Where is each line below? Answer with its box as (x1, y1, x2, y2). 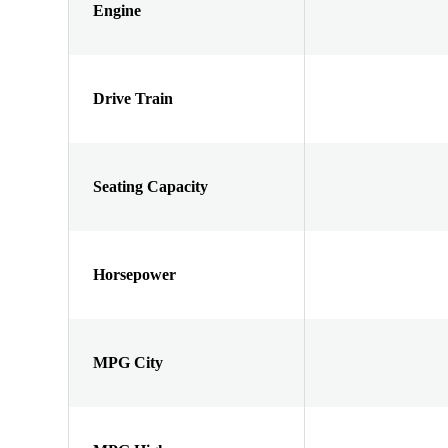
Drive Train (93, 89, 173, 107)
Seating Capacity (93, 177, 208, 195)
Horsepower (93, 265, 176, 283)
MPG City (93, 353, 163, 371)
